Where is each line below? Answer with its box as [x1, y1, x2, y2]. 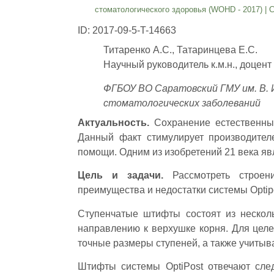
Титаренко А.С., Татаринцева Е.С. [103, 45, 257, 56]
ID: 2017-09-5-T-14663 [78, 25, 176, 36]
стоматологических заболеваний [103, 97, 261, 108]
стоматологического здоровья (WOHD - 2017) [94, 5, 262, 15]
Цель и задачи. [78, 170, 172, 181]
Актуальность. [78, 117, 149, 128]
